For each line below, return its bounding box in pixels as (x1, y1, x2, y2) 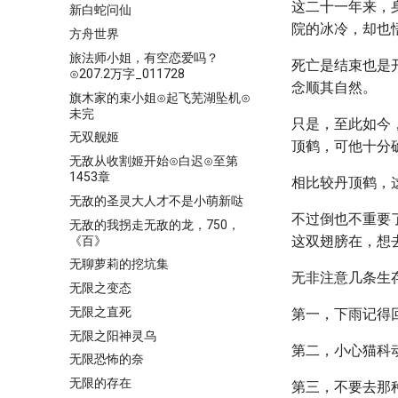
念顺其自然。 (291, 79, 377, 96)
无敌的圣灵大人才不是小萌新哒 (69, 193, 243, 208)
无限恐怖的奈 (69, 352, 144, 367)
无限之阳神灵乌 (69, 328, 156, 343)
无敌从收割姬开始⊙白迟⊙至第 (69, 154, 238, 168)
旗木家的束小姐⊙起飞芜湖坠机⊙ (69, 90, 251, 105)
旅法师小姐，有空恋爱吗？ (69, 50, 219, 65)
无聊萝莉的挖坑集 (69, 257, 169, 272)
